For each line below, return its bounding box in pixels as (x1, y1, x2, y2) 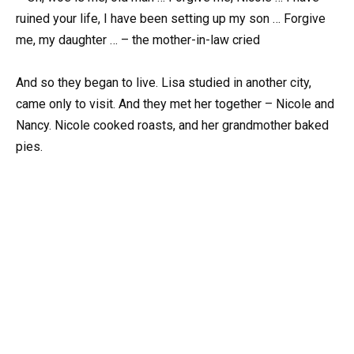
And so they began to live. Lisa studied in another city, (16, 75, 311, 91)
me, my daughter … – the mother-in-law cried (16, 32, 260, 48)
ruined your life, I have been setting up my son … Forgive (16, 11, 326, 27)
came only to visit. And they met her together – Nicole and (16, 96, 334, 112)
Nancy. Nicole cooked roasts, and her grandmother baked (16, 118, 329, 134)
